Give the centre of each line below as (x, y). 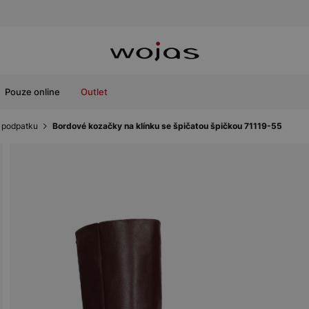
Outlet (94, 92)
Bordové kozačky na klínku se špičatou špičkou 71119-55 (167, 126)
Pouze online (32, 92)
